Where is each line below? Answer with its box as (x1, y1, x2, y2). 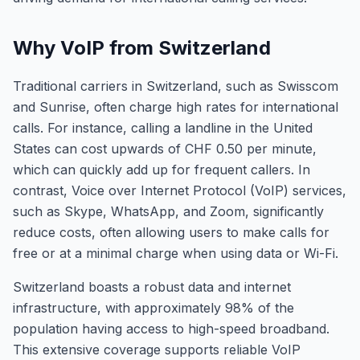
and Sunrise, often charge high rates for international (13, 99, 338, 115)
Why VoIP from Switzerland (13, 36, 271, 59)
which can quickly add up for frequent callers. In (13, 162, 310, 178)
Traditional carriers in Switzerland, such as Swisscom (13, 78, 338, 94)
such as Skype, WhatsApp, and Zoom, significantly (13, 203, 324, 219)
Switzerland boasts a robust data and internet (13, 279, 291, 295)
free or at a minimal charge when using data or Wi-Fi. (13, 245, 338, 261)
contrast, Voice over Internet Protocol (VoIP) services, (13, 182, 346, 198)
